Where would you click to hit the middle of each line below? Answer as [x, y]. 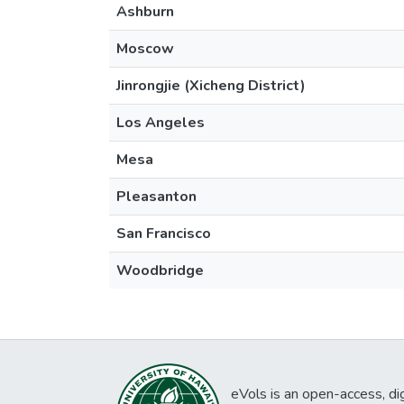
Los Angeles [161, 123]
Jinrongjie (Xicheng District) [211, 86]
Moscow [145, 49]
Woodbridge [160, 271]
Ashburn [145, 12]
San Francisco [164, 234]
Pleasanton [156, 197]
